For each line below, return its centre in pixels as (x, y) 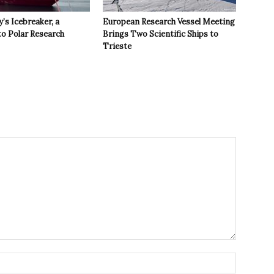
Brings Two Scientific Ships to (161, 34)
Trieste (117, 46)
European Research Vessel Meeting (169, 22)
